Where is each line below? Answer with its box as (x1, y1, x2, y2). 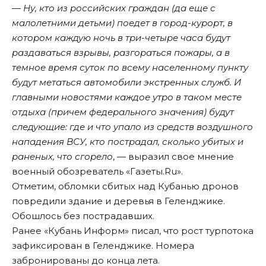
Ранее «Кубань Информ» (12, 225, 131, 237)
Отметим (12, 180, 54, 192)
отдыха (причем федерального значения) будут (12, 106, 234, 118)
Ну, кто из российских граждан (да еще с (23, 2, 216, 14)
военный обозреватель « (12, 166, 130, 178)
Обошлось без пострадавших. (12, 210, 154, 222)
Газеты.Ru (130, 166, 177, 178)
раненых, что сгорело (12, 151, 113, 163)
